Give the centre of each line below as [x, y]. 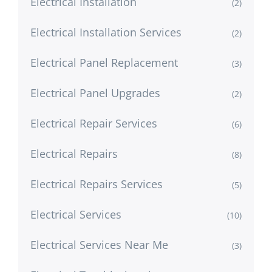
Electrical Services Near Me [99, 244]
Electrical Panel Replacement [104, 62]
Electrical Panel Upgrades [95, 93]
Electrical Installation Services [106, 32]
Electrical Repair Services [94, 123]
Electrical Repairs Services [97, 184]
